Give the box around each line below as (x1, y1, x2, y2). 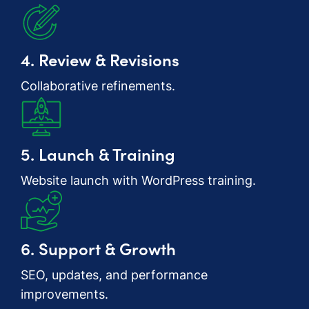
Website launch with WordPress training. (21, 173, 256, 188)
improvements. (21, 287, 108, 302)
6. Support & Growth (21, 237, 176, 260)
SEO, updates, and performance (21, 268, 208, 283)
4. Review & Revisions (21, 48, 179, 71)
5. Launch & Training (21, 142, 175, 166)
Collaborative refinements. (21, 79, 175, 94)
